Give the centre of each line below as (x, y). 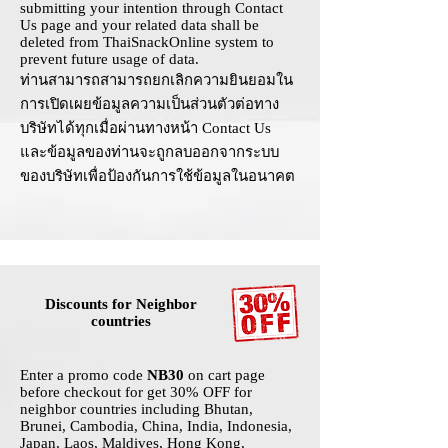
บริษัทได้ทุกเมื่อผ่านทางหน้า (111, 128)
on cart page (226, 375)
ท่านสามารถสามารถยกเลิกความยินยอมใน (156, 80)
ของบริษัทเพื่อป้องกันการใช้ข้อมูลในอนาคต (157, 176)
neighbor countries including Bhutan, (136, 409)
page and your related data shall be (148, 25)
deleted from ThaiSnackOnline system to (147, 42)
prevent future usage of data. (109, 59)
